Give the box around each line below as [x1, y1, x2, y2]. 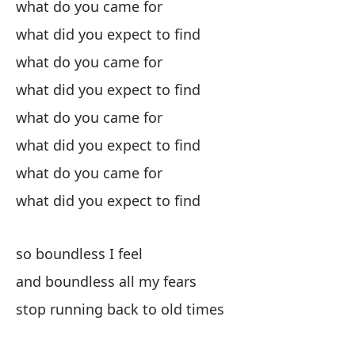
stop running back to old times [16, 300, 224, 319]
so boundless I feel [16, 244, 143, 263]
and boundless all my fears [16, 272, 197, 291]
